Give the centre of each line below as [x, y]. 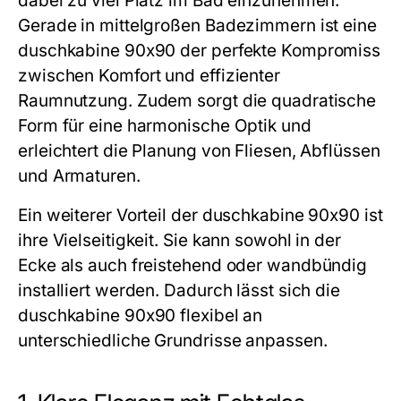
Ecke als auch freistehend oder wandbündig [193, 265]
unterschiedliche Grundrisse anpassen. [173, 341]
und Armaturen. [79, 176]
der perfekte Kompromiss [278, 51]
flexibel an [219, 316]
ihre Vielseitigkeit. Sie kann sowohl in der [179, 240]
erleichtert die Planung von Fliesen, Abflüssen [199, 151]
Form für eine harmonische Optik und [165, 126]
